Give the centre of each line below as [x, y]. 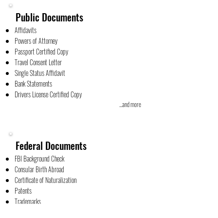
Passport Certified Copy [41, 51]
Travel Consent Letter [38, 62]
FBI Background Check [39, 158]
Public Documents [49, 17]
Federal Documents [51, 145]
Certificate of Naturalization [45, 180]
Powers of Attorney [36, 41]
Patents [23, 191]
